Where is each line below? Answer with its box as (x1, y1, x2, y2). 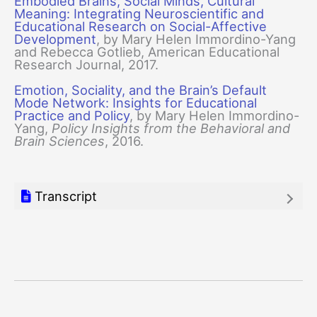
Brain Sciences (14, 133, 105, 149)
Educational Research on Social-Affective (14, 18, 267, 35)
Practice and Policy (14, 108, 129, 124)
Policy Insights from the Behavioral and (52, 120, 290, 137)
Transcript (31, 188, 97, 204)
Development (14, 31, 96, 47)
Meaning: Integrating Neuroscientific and (14, 6, 264, 22)
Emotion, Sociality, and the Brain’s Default (14, 82, 267, 98)
